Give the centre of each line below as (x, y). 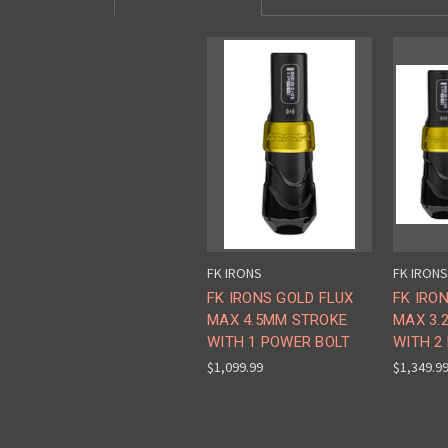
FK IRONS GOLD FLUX (280, 298)
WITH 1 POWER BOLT (279, 342)
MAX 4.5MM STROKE (277, 320)
